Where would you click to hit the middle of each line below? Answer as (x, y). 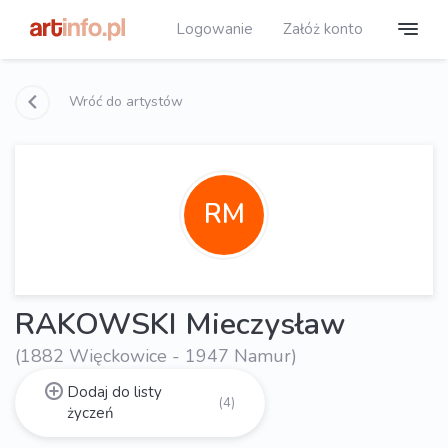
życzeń (90, 412)
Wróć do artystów (124, 101)
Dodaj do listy (114, 391)
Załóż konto (323, 28)
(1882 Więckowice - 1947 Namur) (156, 355)
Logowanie (214, 28)
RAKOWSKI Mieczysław (180, 324)
